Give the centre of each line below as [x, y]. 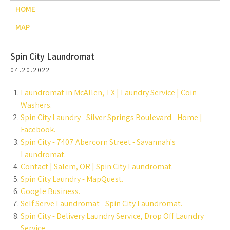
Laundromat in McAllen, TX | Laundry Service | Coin [109, 93]
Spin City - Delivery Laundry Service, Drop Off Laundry [112, 216]
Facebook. [38, 130]
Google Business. [50, 191]
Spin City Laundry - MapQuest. [72, 179]
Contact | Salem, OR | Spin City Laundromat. [97, 167]
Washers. [36, 105]
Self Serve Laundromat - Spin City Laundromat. [101, 204]
